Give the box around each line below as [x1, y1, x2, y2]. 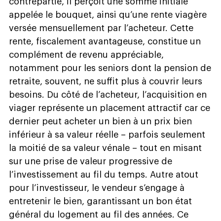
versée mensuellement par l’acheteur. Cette [9, 23, 193, 33]
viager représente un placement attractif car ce [9, 103, 210, 112]
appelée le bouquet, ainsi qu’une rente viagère [9, 10, 207, 19]
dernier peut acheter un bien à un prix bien [9, 116, 192, 126]
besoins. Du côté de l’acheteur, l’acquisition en [9, 90, 207, 99]
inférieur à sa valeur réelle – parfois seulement [9, 130, 205, 139]
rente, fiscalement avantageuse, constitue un [9, 37, 201, 46]
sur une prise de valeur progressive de [9, 156, 172, 166]
